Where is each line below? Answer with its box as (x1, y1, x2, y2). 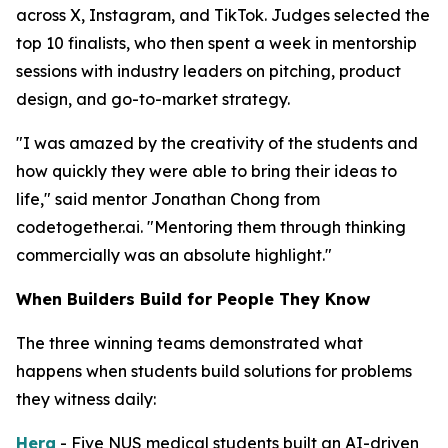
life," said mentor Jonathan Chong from (16, 189, 320, 209)
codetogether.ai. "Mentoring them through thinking (16, 217, 406, 237)
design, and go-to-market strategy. (16, 89, 290, 109)
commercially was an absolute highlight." (16, 245, 332, 265)
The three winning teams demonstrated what (16, 333, 363, 353)
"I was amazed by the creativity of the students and (16, 133, 418, 153)
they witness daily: (16, 389, 156, 409)
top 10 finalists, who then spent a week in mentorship (16, 33, 417, 53)
